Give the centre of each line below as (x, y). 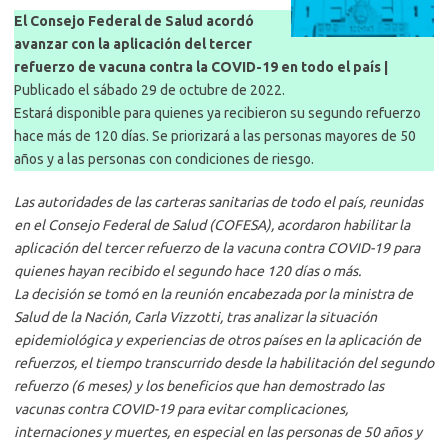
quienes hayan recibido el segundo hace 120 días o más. (187, 271)
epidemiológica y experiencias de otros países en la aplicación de (217, 340)
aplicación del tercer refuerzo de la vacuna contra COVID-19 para (217, 248)
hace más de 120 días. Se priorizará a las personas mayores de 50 (215, 136)
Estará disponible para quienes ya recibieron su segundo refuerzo (217, 113)
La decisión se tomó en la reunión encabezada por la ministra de (213, 294)
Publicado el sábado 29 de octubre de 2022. (149, 90)
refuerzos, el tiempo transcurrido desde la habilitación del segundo (224, 363)
